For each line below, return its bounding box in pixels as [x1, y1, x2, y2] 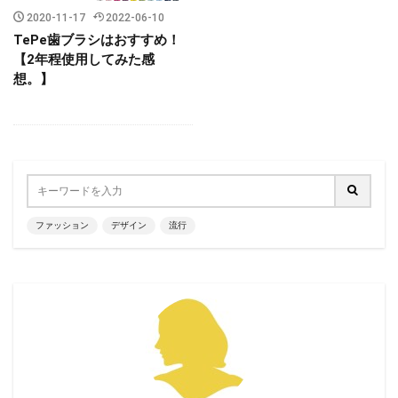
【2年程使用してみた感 [13, 52, 155, 68]
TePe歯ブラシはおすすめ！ [13, 32, 180, 49]
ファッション [36, 220, 89, 231]
